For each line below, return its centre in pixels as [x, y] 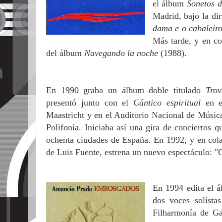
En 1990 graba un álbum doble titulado [126, 90]
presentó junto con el [90, 103]
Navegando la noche [122, 53]
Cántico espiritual [167, 103]
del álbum [65, 53]
